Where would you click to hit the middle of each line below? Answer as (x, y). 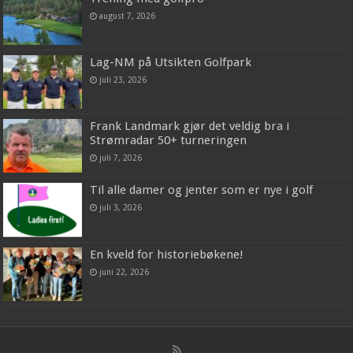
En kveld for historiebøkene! (167, 254)
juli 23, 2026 (123, 80)
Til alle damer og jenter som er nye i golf (202, 190)
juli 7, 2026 (121, 158)
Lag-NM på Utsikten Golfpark (171, 63)
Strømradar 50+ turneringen (169, 141)
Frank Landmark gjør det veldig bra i (190, 126)
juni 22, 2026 (124, 271)
